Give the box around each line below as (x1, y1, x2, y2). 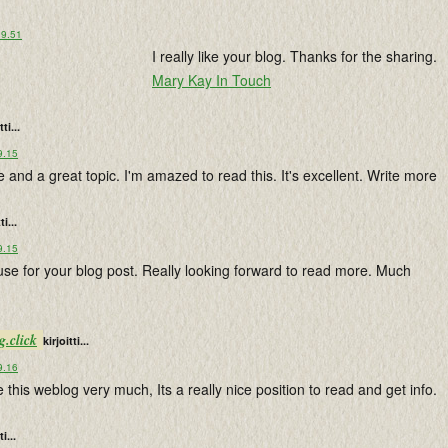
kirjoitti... (43, 333, 89, 348)
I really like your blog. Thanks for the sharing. (152, 46, 437, 66)
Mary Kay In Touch (152, 70, 271, 90)
